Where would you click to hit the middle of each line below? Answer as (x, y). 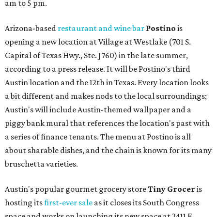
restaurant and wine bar (101, 28)
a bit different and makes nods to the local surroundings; (106, 96)
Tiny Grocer (171, 189)
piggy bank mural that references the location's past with (107, 123)
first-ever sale (68, 202)
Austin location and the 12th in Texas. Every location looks (107, 82)
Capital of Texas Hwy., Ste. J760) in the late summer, (96, 55)
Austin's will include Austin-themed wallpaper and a (98, 109)
